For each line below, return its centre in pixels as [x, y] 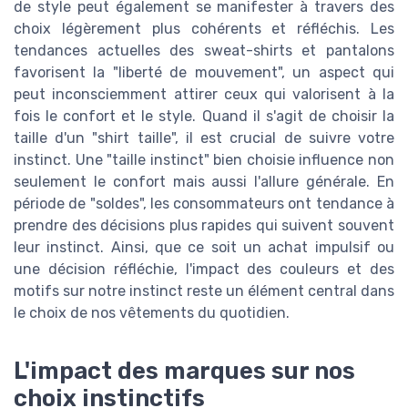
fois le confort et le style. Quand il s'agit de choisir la [204, 117]
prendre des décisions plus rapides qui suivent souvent [204, 226]
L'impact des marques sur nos [184, 371]
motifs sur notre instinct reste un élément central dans [204, 291]
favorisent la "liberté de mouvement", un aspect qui [204, 73]
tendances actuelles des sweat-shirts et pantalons [204, 51]
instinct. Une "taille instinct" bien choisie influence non [204, 160]
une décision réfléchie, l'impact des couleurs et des [204, 270]
